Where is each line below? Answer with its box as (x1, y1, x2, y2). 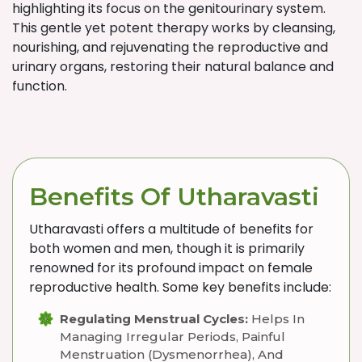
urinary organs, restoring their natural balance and (12, 57, 334, 76)
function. (12, 77, 67, 95)
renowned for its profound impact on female (29, 259, 313, 277)
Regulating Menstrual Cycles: (60, 311, 248, 326)
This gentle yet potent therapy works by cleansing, (12, 19, 335, 37)
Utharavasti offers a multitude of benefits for (29, 220, 314, 238)
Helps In (248, 311, 305, 326)
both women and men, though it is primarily (29, 239, 305, 258)
